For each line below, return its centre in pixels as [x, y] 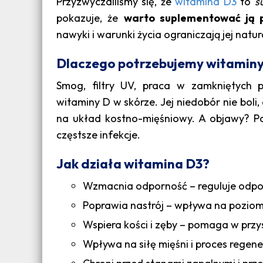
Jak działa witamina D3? [133, 164]
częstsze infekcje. [98, 135]
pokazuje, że [90, 18]
